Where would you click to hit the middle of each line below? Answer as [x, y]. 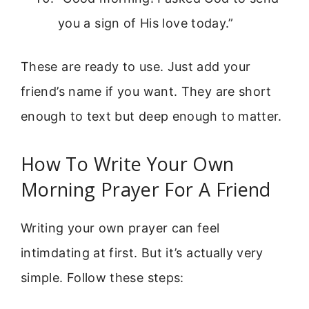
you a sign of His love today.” [146, 23]
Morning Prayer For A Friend [146, 190]
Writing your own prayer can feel [120, 228]
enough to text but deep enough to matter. [151, 116]
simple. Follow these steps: [102, 278]
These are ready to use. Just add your [136, 66]
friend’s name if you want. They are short [146, 91]
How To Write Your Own [128, 164]
